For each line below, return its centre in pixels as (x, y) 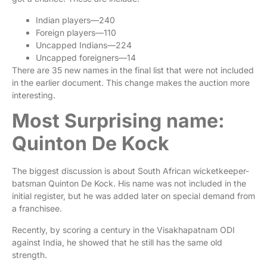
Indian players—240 (75, 20)
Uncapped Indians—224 (84, 45)
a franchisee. (37, 209)
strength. (32, 254)
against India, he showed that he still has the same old (117, 242)
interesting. (35, 95)
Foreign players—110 (76, 32)
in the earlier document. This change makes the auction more (131, 82)
